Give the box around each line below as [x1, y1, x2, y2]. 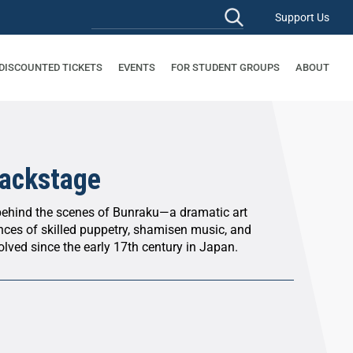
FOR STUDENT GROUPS [171, 61, 280, 73]
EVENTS [118, 61, 155, 73]
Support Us [275, 11, 329, 24]
